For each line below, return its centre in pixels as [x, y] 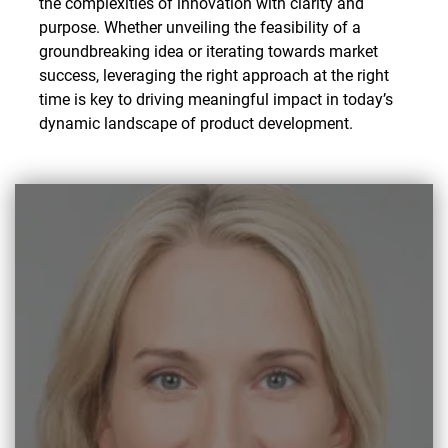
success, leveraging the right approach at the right [214, 76]
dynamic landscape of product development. [196, 124]
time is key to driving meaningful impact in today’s [216, 100]
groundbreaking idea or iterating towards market [208, 52]
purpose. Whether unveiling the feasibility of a [200, 28]
